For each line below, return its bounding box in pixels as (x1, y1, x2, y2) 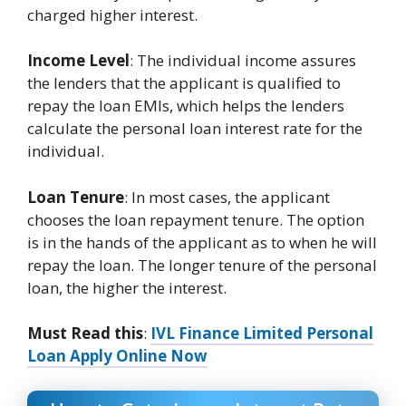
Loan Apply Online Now (27, 345, 208, 367)
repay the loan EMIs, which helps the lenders (27, 95, 344, 117)
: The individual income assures (130, 50, 356, 72)
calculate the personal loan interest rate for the (27, 118, 362, 140)
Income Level (27, 50, 130, 72)
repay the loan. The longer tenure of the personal (27, 254, 377, 275)
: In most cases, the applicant (124, 186, 330, 208)
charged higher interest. (27, 4, 198, 25)
